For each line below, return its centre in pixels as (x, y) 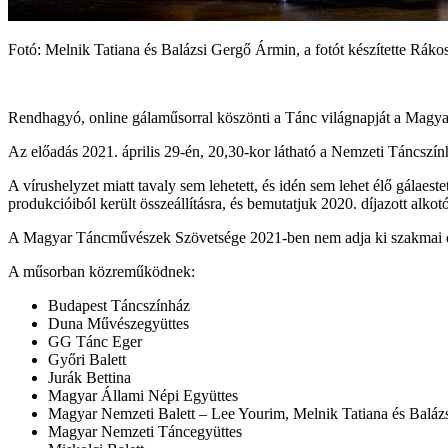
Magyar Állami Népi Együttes (143, 396)
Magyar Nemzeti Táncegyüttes (145, 432)
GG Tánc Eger (95, 342)
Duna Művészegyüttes (118, 324)
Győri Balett (87, 360)
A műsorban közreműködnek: (101, 272)
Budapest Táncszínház (119, 306)
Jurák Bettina (89, 378)
